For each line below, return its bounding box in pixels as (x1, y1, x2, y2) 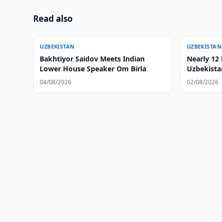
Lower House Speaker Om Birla (40, 64, 147, 73)
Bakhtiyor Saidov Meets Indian (40, 54, 145, 63)
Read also (33, 13, 73, 24)
